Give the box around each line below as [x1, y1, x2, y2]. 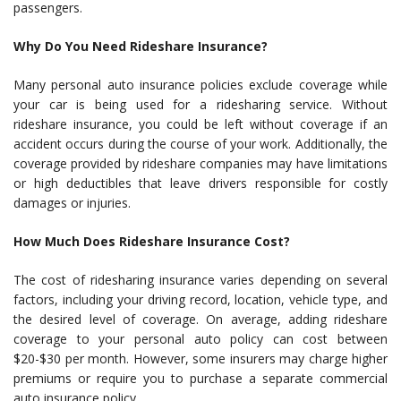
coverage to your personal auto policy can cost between [13, 330, 388, 348]
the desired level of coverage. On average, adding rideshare [13, 311, 388, 328]
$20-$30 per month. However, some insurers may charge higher [13, 350, 388, 368]
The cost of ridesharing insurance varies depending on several [13, 271, 388, 289]
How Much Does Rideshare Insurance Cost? [13, 233, 290, 251]
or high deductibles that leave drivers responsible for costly [13, 175, 388, 192]
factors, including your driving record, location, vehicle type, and [13, 291, 388, 309]
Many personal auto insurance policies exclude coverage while [13, 76, 388, 94]
